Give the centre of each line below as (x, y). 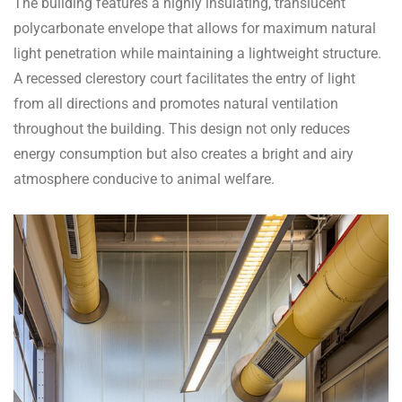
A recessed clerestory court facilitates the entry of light (184, 79)
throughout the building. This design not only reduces (182, 129)
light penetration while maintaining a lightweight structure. (197, 54)
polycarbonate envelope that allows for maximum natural (195, 29)
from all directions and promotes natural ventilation (176, 104)
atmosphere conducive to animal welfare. (144, 179)
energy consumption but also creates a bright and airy (184, 154)
